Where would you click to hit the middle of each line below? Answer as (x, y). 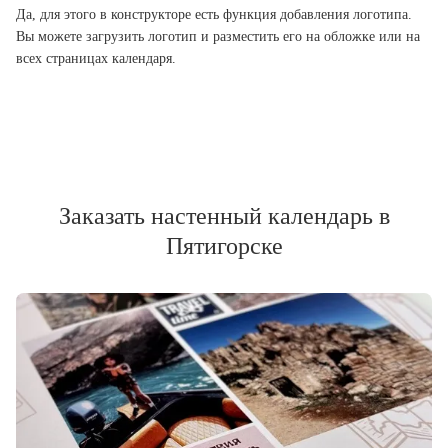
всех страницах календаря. (96, 58)
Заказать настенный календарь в (224, 215)
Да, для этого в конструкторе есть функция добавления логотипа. (214, 14)
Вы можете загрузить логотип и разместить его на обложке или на (218, 36)
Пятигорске (224, 245)
